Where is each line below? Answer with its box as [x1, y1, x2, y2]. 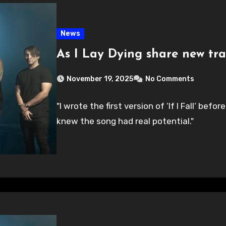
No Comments [145, 75, 195, 84]
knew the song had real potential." [56, 116, 194, 127]
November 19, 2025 [67, 75, 134, 84]
